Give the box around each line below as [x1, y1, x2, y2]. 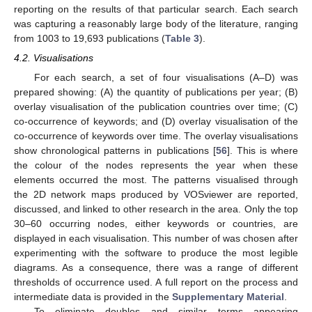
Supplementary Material [172, 291, 284, 303]
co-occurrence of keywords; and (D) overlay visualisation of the [14, 116, 298, 127]
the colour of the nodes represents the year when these [14, 159, 298, 171]
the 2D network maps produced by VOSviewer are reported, [14, 189, 298, 201]
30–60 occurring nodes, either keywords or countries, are [14, 218, 298, 230]
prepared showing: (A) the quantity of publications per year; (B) [14, 86, 298, 98]
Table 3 [165, 33, 199, 45]
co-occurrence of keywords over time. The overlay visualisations [14, 130, 298, 142]
